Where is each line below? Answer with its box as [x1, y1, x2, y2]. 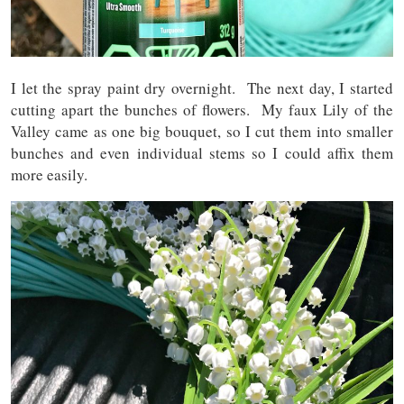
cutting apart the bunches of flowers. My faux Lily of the [11, 99, 393, 121]
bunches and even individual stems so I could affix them [11, 142, 393, 164]
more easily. [11, 164, 87, 186]
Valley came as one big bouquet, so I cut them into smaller [11, 121, 393, 142]
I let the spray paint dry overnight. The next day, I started [11, 78, 393, 99]
